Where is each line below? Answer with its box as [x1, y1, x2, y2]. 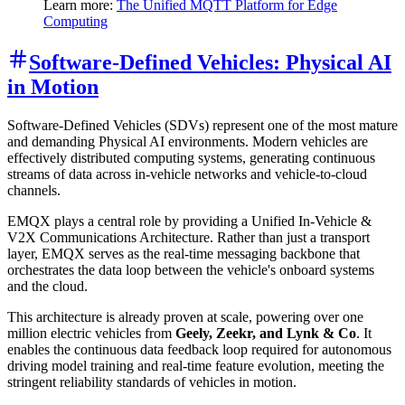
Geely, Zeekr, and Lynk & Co [175, 325, 356, 341]
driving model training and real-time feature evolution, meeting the [7, 357, 384, 373]
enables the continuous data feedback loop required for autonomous [7, 341, 391, 357]
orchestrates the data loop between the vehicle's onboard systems [7, 261, 374, 278]
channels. [7, 182, 61, 198]
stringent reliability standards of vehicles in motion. [7, 373, 297, 390]
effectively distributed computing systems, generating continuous [7, 149, 375, 165]
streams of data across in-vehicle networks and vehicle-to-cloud [7, 165, 367, 182]
